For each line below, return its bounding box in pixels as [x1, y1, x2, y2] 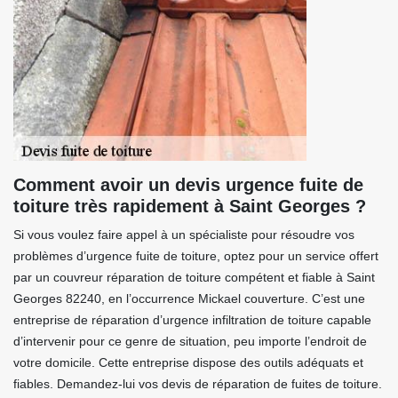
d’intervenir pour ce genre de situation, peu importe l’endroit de [13, 334, 367, 348]
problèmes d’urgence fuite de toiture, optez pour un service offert [13, 249, 378, 263]
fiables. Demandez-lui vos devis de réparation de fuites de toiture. [13, 377, 382, 391]
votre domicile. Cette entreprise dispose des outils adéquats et [13, 355, 363, 370]
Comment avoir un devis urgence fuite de [13, 175, 363, 195]
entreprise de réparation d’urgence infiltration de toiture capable [13, 313, 371, 327]
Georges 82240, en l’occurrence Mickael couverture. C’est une [13, 291, 365, 306]
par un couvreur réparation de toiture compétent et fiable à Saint [13, 270, 375, 284]
